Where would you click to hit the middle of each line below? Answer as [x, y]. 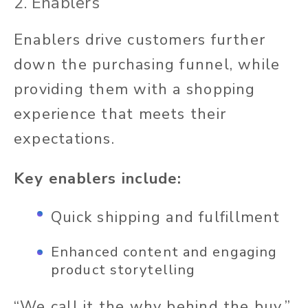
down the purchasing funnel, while [147, 65]
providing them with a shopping [135, 90]
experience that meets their [120, 114]
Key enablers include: [98, 179]
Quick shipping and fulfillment [166, 218]
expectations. [64, 139]
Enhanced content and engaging [164, 252]
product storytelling [123, 270]
